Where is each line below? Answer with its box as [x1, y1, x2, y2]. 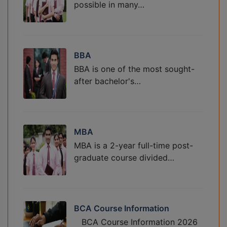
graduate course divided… [74, 153, 174, 163]
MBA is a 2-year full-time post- [74, 140, 193, 151]
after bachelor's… [74, 76, 141, 87]
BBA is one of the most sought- [74, 64, 195, 74]
